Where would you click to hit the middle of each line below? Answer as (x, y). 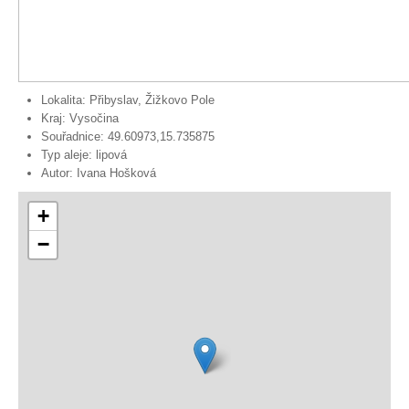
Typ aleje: (67, 155)
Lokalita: (63, 100)
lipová (111, 155)
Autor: (57, 173)
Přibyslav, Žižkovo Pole (152, 100)
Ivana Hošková (116, 173)
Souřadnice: (73, 136)
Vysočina (94, 118)
